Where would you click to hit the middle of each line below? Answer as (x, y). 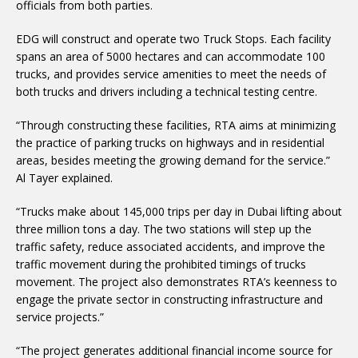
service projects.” (60, 317)
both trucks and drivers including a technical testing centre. (167, 91)
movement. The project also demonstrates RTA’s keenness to (177, 282)
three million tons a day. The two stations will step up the (164, 229)
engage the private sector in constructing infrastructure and (169, 299)
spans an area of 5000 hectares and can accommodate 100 (171, 56)
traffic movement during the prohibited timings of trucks (161, 264)
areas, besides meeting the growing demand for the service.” (173, 160)
